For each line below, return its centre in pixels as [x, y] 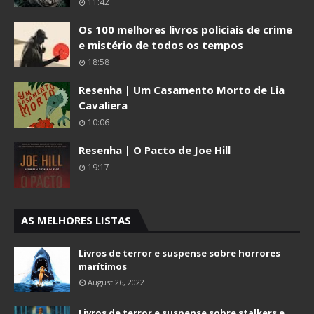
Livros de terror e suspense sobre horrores [179, 253]
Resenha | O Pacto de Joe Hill [155, 150]
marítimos [103, 266]
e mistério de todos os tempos [161, 45]
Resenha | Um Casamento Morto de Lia [182, 90]
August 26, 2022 [116, 282]
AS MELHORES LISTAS [76, 220]
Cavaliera [103, 105]
